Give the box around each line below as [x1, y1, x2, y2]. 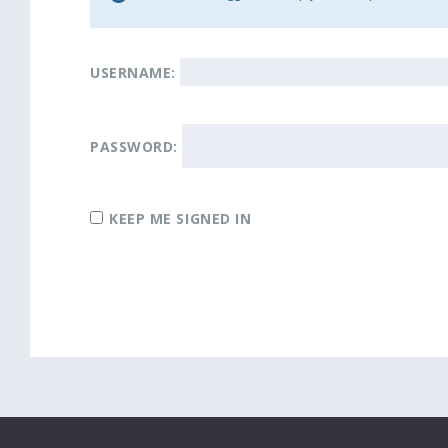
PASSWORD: [90, 137, 179, 156]
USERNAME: [90, 63, 177, 82]
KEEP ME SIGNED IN [109, 209, 252, 228]
